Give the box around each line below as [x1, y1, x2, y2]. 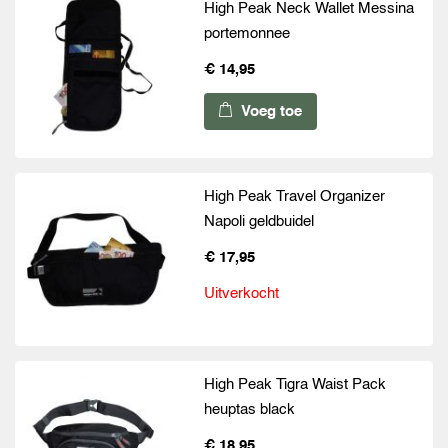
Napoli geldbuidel [204, 214, 315, 230]
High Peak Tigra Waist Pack [204, 377, 387, 393]
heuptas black [204, 402, 296, 418]
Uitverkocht [204, 286, 280, 302]
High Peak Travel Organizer [204, 189, 386, 205]
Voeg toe [237, 104, 303, 120]
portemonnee [204, 26, 291, 42]
